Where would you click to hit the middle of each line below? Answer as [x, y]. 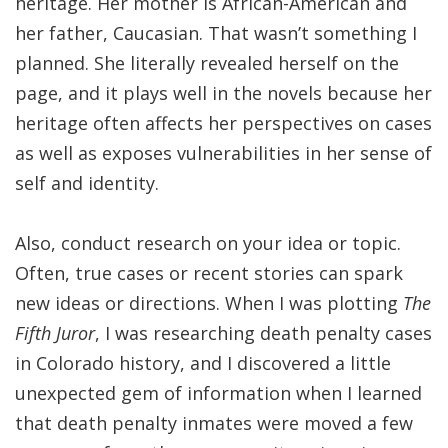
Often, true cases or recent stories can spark [209, 273]
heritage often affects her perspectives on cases [223, 123]
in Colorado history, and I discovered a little [203, 363]
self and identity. [87, 183]
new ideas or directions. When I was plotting [209, 303]
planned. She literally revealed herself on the [207, 63]
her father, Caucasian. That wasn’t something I [216, 33]
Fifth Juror [55, 333]
